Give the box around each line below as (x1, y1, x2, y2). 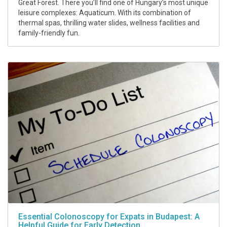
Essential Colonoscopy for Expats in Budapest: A (18, 211, 200, 221)
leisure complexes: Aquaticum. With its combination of (18, 9, 191, 17)
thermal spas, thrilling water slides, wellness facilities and (18, 19, 200, 27)
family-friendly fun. (18, 29, 80, 37)
